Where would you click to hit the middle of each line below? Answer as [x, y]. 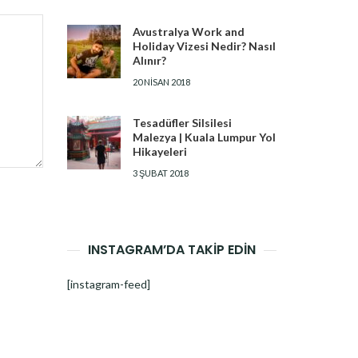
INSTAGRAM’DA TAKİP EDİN [171, 249]
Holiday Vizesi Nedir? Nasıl [204, 46]
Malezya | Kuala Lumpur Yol [204, 137]
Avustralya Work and [188, 31]
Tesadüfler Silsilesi [182, 122]
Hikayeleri [159, 151]
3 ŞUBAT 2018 [160, 173]
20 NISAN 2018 [161, 82]
